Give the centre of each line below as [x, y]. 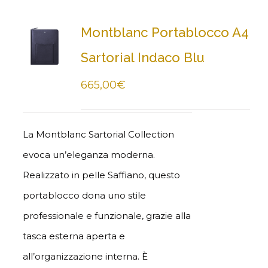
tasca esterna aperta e [74, 236]
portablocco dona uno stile [84, 195]
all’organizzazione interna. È [85, 256]
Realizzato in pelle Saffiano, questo [101, 175]
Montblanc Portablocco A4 [165, 32]
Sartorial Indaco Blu [142, 57]
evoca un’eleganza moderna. [89, 155]
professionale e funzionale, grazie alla [106, 216]
